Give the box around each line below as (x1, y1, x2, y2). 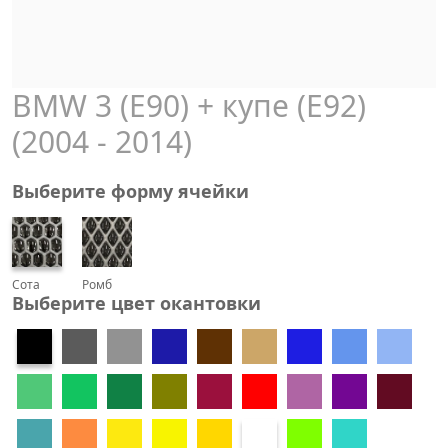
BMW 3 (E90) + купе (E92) (12, 85, 366, 126)
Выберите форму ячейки (12, 179, 249, 203)
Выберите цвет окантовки (12, 291, 261, 315)
